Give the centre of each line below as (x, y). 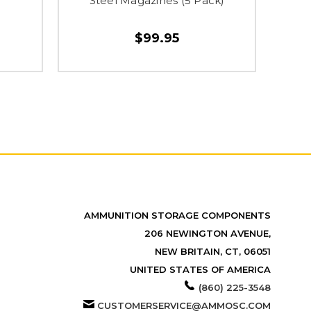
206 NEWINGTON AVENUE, (207, 233)
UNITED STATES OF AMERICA (200, 269)
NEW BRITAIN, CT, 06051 (212, 251)
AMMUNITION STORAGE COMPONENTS (177, 215)
